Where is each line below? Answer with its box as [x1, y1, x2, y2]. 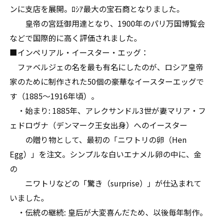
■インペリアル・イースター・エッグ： [10, 46, 149, 58]
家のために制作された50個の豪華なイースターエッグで [10, 76, 204, 87]
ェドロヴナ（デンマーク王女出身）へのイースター [10, 119, 187, 131]
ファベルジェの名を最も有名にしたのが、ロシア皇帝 [10, 61, 203, 73]
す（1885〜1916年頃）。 [10, 90, 99, 102]
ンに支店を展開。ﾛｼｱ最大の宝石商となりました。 [10, 3, 184, 15]
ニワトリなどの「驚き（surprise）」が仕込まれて [10, 177, 201, 189]
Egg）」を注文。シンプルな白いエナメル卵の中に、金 [10, 148, 201, 160]
